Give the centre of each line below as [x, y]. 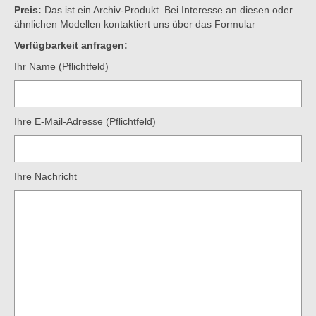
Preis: [28, 10]
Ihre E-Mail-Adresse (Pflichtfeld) [85, 121]
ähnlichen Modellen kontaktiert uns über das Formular [135, 24]
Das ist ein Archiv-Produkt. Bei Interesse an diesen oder [167, 10]
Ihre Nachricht [45, 176]
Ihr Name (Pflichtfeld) [61, 66]
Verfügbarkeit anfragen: [71, 45]
